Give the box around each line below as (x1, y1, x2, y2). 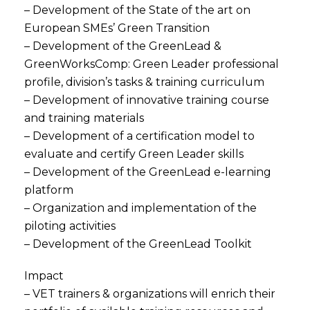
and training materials (24, 111, 144, 125)
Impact (24, 269, 64, 282)
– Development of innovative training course (24, 93, 269, 107)
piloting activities (24, 219, 116, 232)
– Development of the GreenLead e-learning (24, 165, 271, 179)
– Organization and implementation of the (24, 201, 257, 215)
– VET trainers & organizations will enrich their (24, 287, 275, 300)
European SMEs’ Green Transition (24, 21, 210, 35)
